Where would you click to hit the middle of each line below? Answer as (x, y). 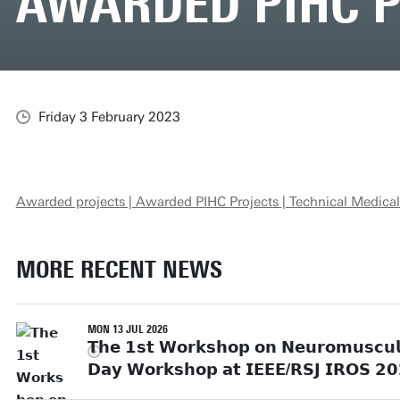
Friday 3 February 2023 (109, 117)
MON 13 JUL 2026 (127, 329)
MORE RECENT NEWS (119, 269)
